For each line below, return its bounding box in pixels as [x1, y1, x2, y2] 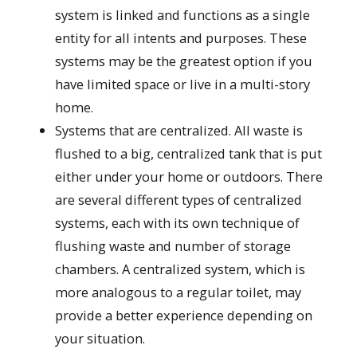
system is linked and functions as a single [55, 6, 311, 25]
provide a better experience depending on [55, 306, 313, 325]
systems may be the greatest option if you [55, 52, 313, 71]
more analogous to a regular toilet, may [55, 283, 302, 302]
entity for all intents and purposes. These [55, 29, 308, 48]
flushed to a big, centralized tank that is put [55, 144, 323, 163]
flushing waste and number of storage [55, 237, 292, 256]
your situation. [55, 329, 146, 348]
